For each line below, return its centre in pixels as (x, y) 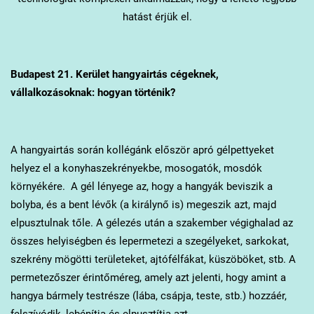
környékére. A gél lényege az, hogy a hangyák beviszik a (141, 186)
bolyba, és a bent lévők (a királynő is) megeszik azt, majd (143, 204)
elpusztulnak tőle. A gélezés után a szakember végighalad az (151, 223)
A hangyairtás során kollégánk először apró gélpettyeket (142, 150)
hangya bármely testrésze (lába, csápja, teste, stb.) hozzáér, (148, 295)
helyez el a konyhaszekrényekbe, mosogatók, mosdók (136, 168)
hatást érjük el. (157, 16)
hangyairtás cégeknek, (164, 74)
